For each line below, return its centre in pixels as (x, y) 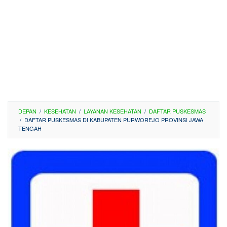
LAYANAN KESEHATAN (112, 111)
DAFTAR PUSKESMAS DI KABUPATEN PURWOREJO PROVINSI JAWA (114, 120)
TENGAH (30, 128)
